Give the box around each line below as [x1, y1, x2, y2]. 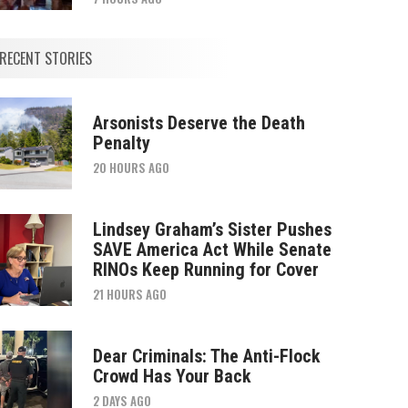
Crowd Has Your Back [92, 365, 251, 388]
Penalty [92, 132, 150, 155]
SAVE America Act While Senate [92, 239, 331, 261]
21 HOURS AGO [92, 285, 167, 304]
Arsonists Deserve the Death [92, 112, 305, 135]
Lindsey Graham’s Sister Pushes [92, 219, 331, 241]
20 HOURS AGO [92, 158, 169, 178]
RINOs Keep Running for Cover [92, 259, 319, 281]
